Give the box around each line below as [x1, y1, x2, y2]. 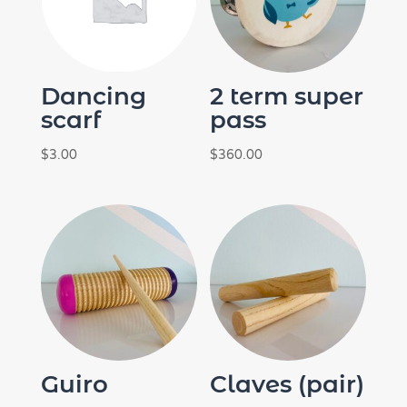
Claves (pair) [210, 370, 365, 400]
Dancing [40, 81, 146, 111]
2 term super [210, 81, 364, 111]
